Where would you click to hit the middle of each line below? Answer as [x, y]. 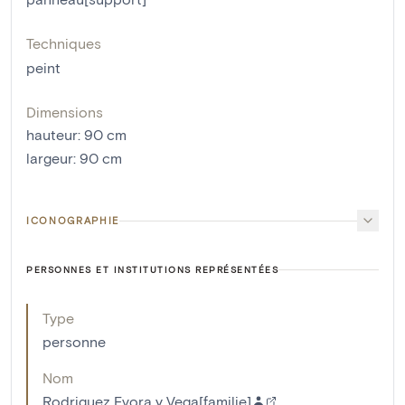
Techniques [64, 43]
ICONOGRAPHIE [73, 221]
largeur [50, 158]
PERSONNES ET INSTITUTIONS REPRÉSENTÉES [152, 270]
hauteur [52, 135]
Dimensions [65, 112]
